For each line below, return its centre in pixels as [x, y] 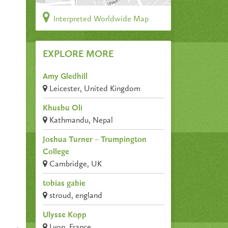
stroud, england [75, 196]
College [56, 152]
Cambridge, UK [75, 165]
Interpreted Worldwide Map [100, 20]
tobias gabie [64, 184]
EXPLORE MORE [78, 55]
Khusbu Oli [63, 109]
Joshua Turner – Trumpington [95, 140]
